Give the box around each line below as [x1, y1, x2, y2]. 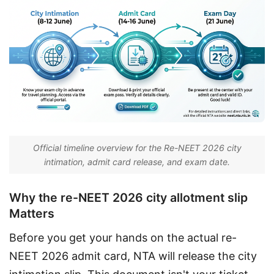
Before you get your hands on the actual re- [9, 231, 237, 245]
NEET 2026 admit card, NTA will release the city [9, 250, 260, 263]
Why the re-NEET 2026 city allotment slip [9, 190, 248, 205]
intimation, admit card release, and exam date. [44, 156, 230, 167]
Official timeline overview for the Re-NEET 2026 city [32, 142, 242, 153]
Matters [9, 206, 54, 221]
